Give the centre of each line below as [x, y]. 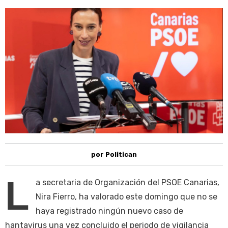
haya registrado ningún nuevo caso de [109, 211]
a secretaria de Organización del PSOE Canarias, [127, 183]
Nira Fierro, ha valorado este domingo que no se [126, 197]
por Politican [114, 155]
